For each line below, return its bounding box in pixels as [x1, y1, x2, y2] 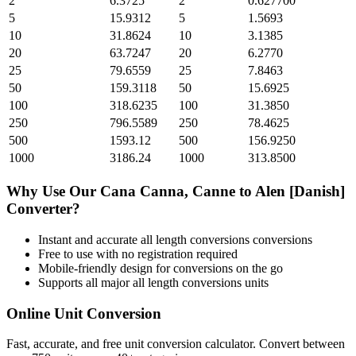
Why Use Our [6, 183, 100, 200]
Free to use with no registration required [38, 246, 238, 261]
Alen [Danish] [255, 183, 345, 200]
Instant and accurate [38, 232, 141, 246]
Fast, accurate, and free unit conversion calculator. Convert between [6, 337, 345, 351]
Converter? [6, 200, 80, 218]
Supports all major [38, 275, 133, 289]
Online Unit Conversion [6, 304, 161, 322]
